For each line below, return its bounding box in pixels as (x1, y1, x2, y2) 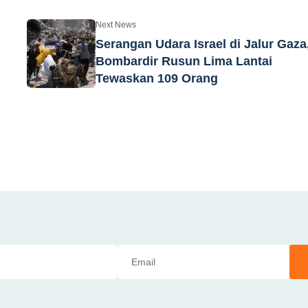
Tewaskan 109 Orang (96, 71, 219, 85)
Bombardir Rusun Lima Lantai (96, 54, 273, 68)
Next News (96, 19, 137, 30)
